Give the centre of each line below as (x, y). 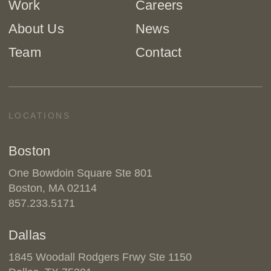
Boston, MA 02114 (52, 188)
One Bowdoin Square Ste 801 (80, 173)
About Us (36, 29)
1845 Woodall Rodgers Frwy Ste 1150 (100, 257)
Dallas (27, 235)
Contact (158, 52)
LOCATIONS (39, 116)
